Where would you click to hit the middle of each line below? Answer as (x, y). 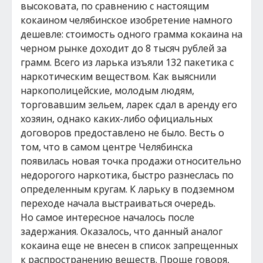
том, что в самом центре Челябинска (107, 147)
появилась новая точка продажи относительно (131, 161)
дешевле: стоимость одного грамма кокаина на (131, 34)
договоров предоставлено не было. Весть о (122, 133)
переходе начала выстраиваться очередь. (118, 203)
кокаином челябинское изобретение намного (127, 20)
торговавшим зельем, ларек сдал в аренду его (129, 104)
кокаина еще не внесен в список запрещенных (129, 245)
